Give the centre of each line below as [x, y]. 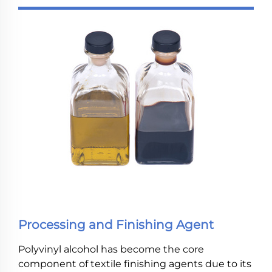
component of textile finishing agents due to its [135, 264]
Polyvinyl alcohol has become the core [111, 249]
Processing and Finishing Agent [116, 225]
